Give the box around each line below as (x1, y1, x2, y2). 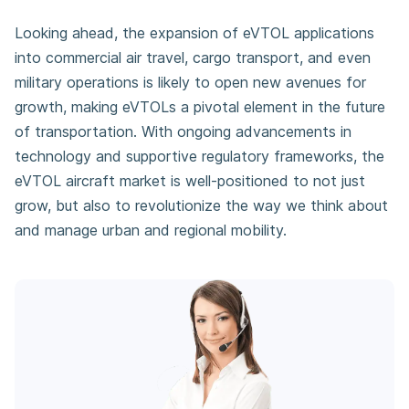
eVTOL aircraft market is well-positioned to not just (15, 172, 365, 190)
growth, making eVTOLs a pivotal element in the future (15, 98, 385, 116)
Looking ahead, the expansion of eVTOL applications (15, 24, 374, 42)
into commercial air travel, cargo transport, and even (15, 48, 371, 67)
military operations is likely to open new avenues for (15, 73, 366, 91)
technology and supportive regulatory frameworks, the (15, 147, 384, 165)
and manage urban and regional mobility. (15, 221, 287, 239)
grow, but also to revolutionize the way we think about (15, 196, 388, 215)
